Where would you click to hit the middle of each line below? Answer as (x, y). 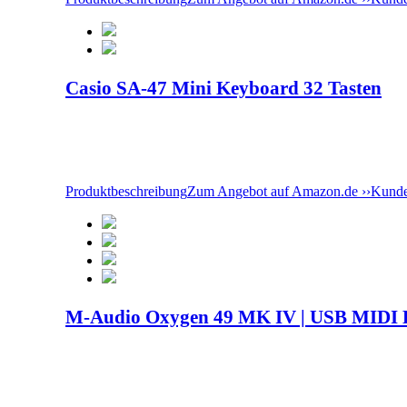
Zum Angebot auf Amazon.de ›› (279, 191)
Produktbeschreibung (126, 191)
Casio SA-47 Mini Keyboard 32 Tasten (223, 88)
